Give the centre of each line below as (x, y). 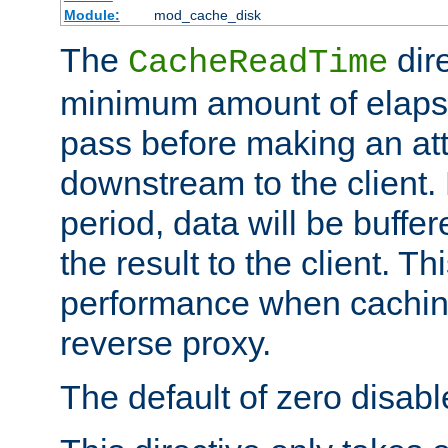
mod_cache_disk (207, 14)
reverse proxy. (165, 342)
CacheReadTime (258, 62)
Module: (91, 14)
